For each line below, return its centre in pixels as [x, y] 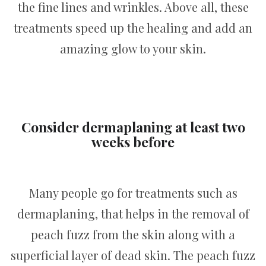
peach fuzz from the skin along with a [133, 234]
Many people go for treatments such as [133, 192]
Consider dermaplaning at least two [133, 126]
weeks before [133, 141]
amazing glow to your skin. [133, 49]
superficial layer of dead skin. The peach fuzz [133, 255]
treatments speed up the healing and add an [133, 28]
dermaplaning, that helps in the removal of [133, 213]
